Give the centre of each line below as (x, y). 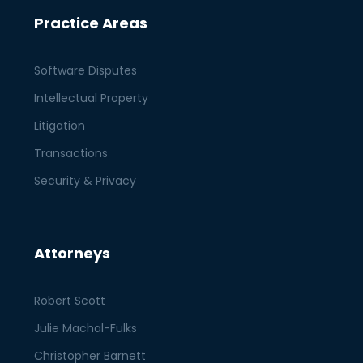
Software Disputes (86, 70)
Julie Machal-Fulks (86, 328)
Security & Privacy (85, 181)
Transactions (71, 153)
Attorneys (73, 253)
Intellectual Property (92, 98)
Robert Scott (70, 301)
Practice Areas (91, 23)
